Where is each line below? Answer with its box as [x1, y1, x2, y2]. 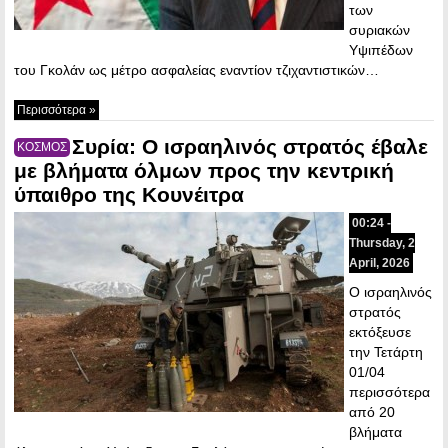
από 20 [349, 403, 395, 420]
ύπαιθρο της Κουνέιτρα [14, 182, 244, 206]
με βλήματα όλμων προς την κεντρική [14, 158, 394, 182]
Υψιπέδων [349, 41, 413, 58]
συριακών [349, 21, 410, 38]
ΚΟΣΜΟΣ [17, 139, 67, 154]
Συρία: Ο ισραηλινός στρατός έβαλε [72, 134, 428, 158]
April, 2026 [349, 255, 410, 270]
